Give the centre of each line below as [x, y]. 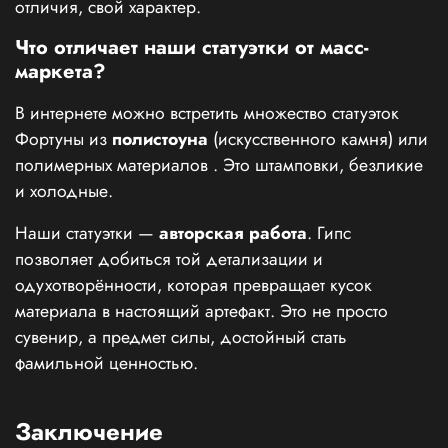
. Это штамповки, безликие [318, 165]
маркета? [60, 72]
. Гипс [329, 233]
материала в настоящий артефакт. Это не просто [201, 311]
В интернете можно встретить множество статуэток [207, 113]
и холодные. [64, 191]
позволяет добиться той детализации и [169, 259]
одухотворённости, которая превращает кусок [193, 285]
